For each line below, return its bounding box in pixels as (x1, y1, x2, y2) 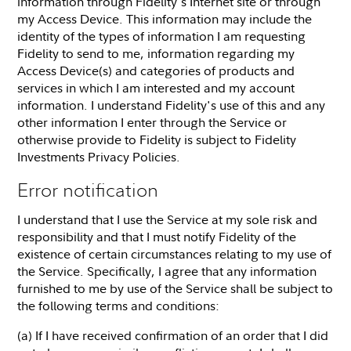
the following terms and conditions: (17, 296, 220, 314)
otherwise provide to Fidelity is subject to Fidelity (17, 130, 297, 148)
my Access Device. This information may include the (17, 9, 313, 27)
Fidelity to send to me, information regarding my (17, 44, 295, 62)
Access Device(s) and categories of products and (17, 61, 295, 79)
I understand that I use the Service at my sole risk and (17, 210, 318, 228)
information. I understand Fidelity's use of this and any (17, 96, 326, 114)
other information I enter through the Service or (17, 113, 288, 131)
